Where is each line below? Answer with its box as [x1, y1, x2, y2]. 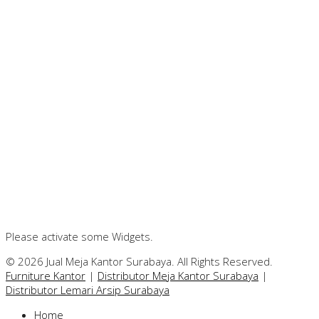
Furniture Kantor [6, 268, 85, 283]
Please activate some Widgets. [6, 229, 153, 244]
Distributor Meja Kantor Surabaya [98, 268, 258, 283]
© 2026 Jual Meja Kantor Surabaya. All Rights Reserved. [6, 253, 273, 268]
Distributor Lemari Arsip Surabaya [6, 282, 169, 297]
